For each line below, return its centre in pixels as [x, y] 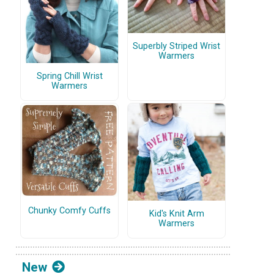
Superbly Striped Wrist [176, 46]
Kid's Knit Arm [176, 214]
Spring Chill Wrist [69, 76]
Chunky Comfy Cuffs [69, 211]
